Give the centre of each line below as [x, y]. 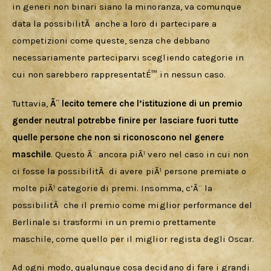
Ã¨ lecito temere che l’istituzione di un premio [148, 103]
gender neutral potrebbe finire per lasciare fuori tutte [126, 120]
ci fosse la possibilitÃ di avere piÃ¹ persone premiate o [130, 171]
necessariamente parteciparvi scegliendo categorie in [129, 58]
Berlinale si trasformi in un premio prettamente [115, 222]
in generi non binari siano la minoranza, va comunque [128, 7]
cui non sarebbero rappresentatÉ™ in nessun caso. [119, 75]
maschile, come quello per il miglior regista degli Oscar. [134, 239]
